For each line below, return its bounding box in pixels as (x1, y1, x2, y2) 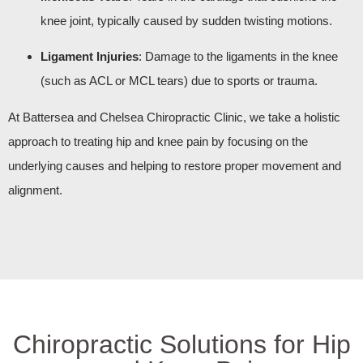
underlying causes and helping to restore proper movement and (8, 158, 341, 173)
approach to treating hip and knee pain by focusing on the (8, 134, 308, 148)
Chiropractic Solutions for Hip (12, 330, 351, 360)
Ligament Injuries (41, 49, 139, 64)
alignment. (8, 182, 62, 197)
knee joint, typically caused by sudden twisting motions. (41, 13, 332, 28)
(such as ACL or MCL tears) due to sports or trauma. (41, 74, 318, 88)
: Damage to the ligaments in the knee (139, 49, 338, 64)
